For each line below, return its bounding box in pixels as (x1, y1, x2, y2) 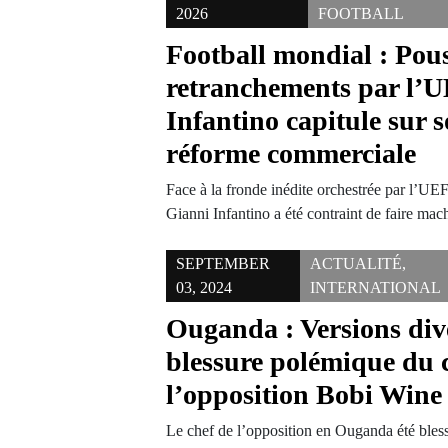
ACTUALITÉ (310, 255, 403, 272)
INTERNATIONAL (310, 279, 442, 296)
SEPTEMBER (176, 255, 271, 272)
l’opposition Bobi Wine (166, 379, 443, 410)
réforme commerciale (166, 138, 417, 169)
